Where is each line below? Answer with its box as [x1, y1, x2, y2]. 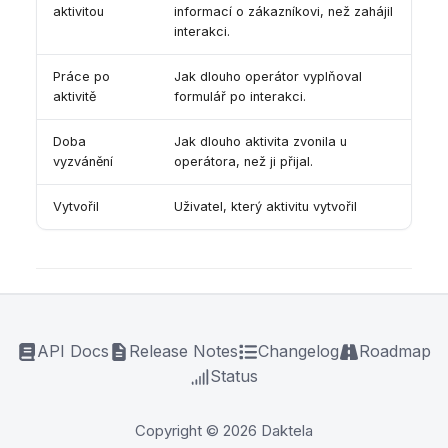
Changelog [258, 341, 339, 362]
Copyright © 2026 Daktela [135, 421, 313, 441]
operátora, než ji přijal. [174, 154, 313, 170]
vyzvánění [53, 154, 113, 170]
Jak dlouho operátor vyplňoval [174, 69, 362, 85]
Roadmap [359, 341, 431, 362]
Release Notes [129, 341, 238, 362]
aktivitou [53, 4, 104, 20]
